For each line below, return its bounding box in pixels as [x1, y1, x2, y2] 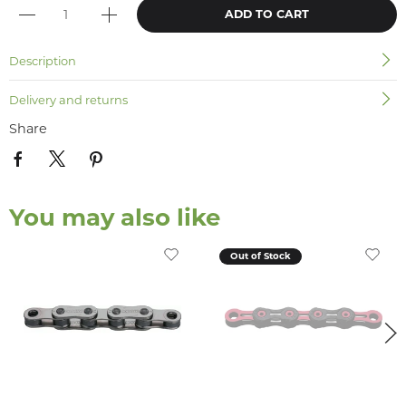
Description [9, 53, 76, 68]
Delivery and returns [9, 92, 128, 107]
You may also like [9, 202, 220, 232]
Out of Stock [229, 249, 291, 262]
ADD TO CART [225, 7, 309, 21]
